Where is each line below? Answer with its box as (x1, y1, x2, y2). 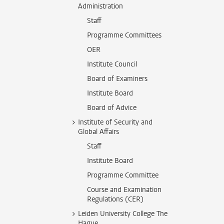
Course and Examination (87, 185, 161, 194)
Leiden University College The (78, 209, 167, 218)
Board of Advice (87, 103, 136, 112)
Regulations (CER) (87, 194, 143, 204)
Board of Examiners (87, 74, 147, 83)
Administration (78, 1, 123, 11)
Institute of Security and (78, 117, 152, 127)
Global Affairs (78, 127, 119, 136)
